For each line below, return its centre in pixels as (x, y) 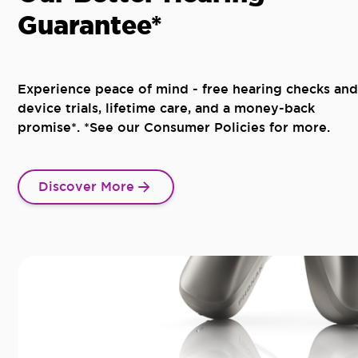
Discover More (86, 186)
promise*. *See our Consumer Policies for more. (174, 127)
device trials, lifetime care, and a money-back (166, 108)
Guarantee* (90, 25)
